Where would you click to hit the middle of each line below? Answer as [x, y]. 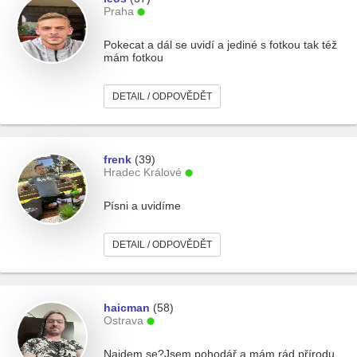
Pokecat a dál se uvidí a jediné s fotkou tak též [220, 45]
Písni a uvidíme [142, 206]
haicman [127, 308]
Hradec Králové [143, 172]
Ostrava [124, 320]
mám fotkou [133, 57]
